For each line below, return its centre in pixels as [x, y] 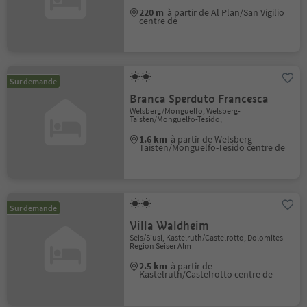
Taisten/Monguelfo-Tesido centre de [212, 147]
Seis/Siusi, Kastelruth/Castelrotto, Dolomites [207, 237]
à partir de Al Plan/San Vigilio [226, 12]
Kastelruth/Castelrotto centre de [206, 274]
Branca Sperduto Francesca [199, 99]
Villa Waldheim [170, 226]
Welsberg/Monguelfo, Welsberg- [185, 111]
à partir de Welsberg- [213, 139]
